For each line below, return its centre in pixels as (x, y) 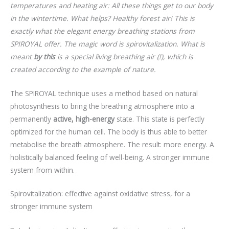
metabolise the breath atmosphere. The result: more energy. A (112, 144)
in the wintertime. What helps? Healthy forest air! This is (102, 18)
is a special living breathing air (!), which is (124, 56)
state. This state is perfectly (159, 119)
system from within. (42, 170)
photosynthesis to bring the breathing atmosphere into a (102, 106)
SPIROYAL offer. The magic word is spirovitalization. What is (108, 43)
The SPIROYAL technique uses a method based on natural (104, 93)
